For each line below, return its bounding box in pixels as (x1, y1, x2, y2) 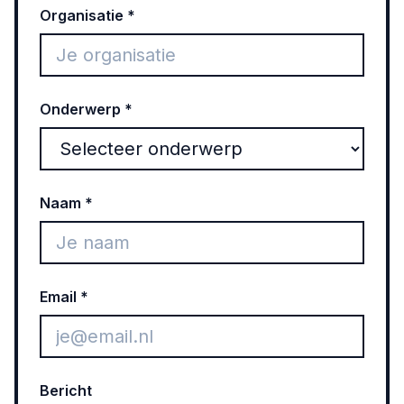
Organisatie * (40, 6, 135, 24)
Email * (40, 288, 88, 306)
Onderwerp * (40, 100, 133, 118)
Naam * (40, 194, 93, 212)
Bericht (40, 381, 92, 399)
